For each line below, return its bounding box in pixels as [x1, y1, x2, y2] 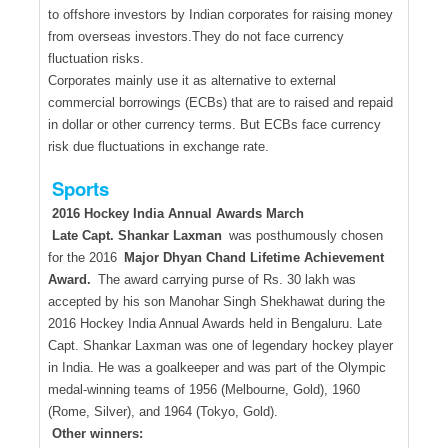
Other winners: [51, 425, 143, 441]
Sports [51, 174, 109, 202]
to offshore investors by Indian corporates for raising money [48, 6, 393, 22]
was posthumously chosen [225, 227, 383, 243]
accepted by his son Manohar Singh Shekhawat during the [48, 293, 385, 309]
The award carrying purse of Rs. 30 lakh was [94, 271, 357, 287]
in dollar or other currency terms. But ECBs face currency [48, 116, 381, 132]
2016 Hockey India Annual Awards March [51, 205, 304, 221]
